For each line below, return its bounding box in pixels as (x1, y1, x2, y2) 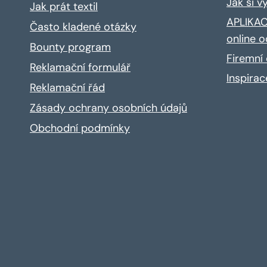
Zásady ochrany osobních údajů (30, 100, 187, 115)
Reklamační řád (30, 80, 105, 95)
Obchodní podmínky (30, 120, 130, 135)
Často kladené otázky (30, 19, 136, 34)
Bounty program (30, 39, 111, 54)
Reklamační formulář (30, 60, 131, 74)
